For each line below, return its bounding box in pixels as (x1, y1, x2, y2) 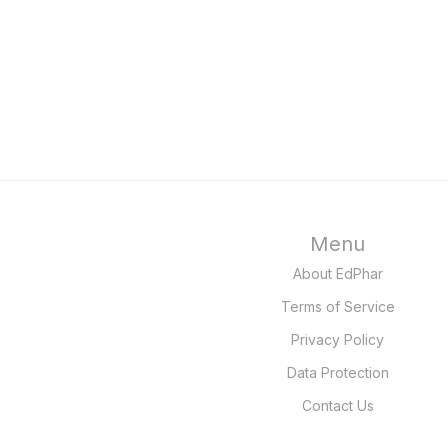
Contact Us (301, 397, 374, 415)
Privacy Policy (291, 331, 384, 349)
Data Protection (286, 364, 389, 382)
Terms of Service (280, 298, 395, 316)
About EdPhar (292, 265, 383, 283)
